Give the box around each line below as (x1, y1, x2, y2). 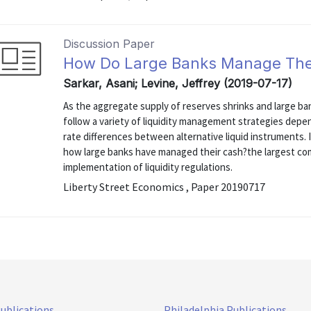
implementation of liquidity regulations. (63, 160, 233, 174)
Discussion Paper (63, 37, 155, 51)
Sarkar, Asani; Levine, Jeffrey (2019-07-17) (63, 76, 293, 90)
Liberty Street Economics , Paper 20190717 (63, 180, 266, 194)
